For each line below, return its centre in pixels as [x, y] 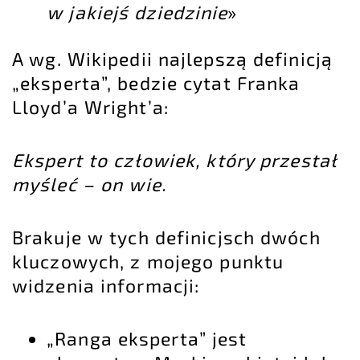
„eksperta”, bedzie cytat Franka [156, 83]
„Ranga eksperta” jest [147, 339]
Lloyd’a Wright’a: [90, 107]
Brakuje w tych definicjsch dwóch [166, 237]
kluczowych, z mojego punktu [148, 262]
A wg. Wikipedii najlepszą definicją [172, 59]
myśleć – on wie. [89, 184]
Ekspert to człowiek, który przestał [174, 160]
